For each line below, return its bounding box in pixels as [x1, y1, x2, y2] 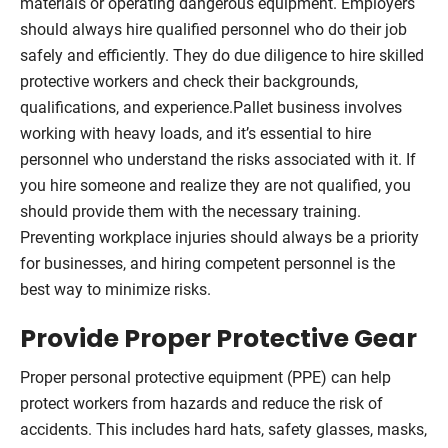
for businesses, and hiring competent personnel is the [20, 253, 395, 273]
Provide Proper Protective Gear [20, 320, 417, 356]
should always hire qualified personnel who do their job [20, 19, 407, 39]
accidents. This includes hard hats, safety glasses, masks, [20, 419, 427, 439]
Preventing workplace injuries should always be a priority [20, 227, 419, 247]
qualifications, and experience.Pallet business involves [20, 97, 402, 117]
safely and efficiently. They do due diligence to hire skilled [20, 45, 424, 65]
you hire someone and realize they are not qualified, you [20, 175, 411, 195]
